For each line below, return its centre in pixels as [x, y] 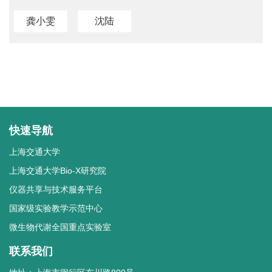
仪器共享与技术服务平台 [56, 190]
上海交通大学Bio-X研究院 [58, 171]
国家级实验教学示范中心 [56, 209]
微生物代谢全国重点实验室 [60, 227]
